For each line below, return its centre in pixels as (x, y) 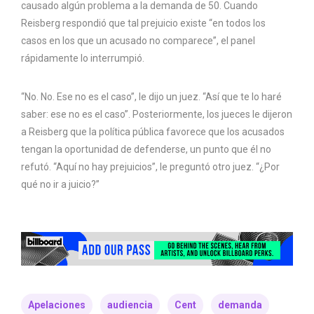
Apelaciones (57, 305)
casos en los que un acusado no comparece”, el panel (138, 40)
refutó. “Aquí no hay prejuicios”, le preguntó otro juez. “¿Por (150, 166)
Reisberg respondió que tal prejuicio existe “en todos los (143, 23)
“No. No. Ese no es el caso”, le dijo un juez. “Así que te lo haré (151, 96)
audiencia (130, 305)
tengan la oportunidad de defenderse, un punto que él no (146, 149)
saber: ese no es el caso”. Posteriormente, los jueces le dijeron (157, 114)
